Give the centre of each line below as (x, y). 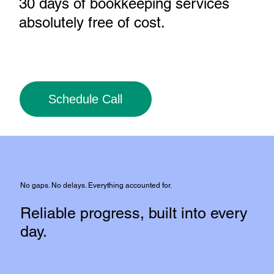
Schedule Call (85, 99)
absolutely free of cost (90, 23)
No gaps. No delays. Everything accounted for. (96, 185)
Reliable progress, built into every (134, 213)
